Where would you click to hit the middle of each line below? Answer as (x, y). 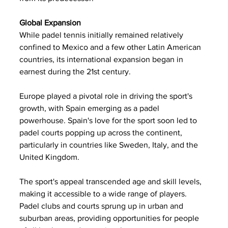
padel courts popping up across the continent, (102, 132)
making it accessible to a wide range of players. (104, 193)
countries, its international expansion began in (102, 59)
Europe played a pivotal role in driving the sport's (107, 96)
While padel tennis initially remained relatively (102, 35)
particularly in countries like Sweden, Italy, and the (110, 145)
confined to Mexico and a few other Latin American (111, 47)
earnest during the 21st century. (76, 71)
